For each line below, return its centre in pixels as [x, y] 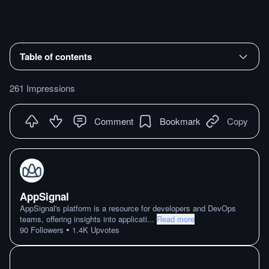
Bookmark [180, 121]
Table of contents [56, 56]
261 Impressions [42, 88]
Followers [46, 230]
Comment [114, 121]
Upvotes [104, 230]
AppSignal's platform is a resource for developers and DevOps [128, 208]
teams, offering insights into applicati [83, 219]
